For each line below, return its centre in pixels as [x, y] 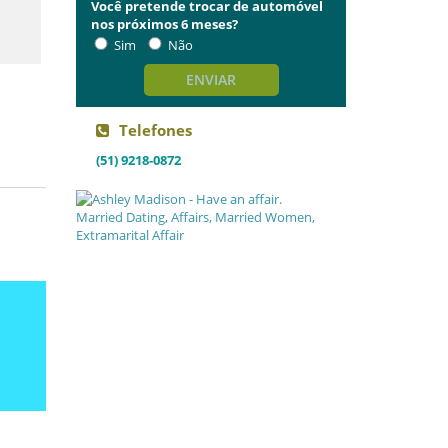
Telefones [155, 130]
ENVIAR [211, 79]
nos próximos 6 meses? [164, 24]
